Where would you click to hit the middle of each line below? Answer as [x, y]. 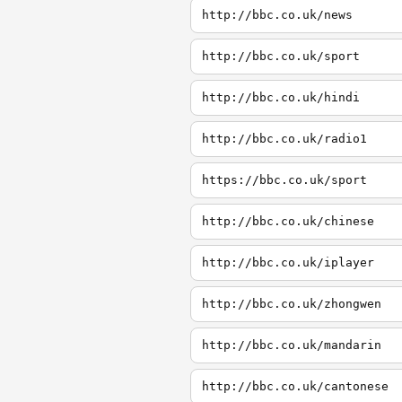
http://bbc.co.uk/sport [281, 56]
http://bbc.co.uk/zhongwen [292, 304]
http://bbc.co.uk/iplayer [288, 262]
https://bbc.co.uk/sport [284, 180]
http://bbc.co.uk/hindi [281, 97]
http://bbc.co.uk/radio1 [284, 139]
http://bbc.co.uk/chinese [288, 221]
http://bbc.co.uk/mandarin [292, 345]
